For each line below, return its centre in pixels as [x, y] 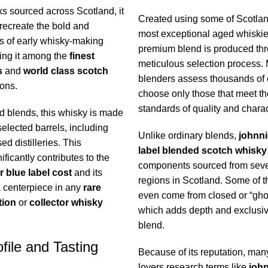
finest [82, 56]
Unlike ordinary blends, [188, 136]
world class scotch [66, 71]
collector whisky [66, 203]
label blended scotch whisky [202, 151]
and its [87, 173]
